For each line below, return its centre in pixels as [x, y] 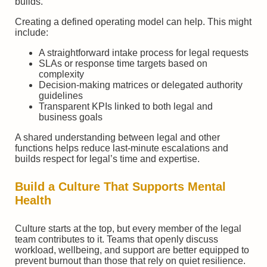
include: [32, 32]
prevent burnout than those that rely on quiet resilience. [130, 260]
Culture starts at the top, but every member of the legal [128, 228]
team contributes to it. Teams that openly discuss [117, 239]
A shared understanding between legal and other [117, 137]
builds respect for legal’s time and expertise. [107, 159]
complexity [61, 74]
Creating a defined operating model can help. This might [133, 21]
